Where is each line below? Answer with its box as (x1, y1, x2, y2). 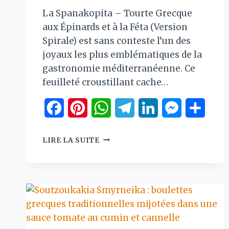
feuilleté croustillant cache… (42, 76, 168, 88)
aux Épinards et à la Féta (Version (42, 21, 188, 33)
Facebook (64, 102, 103, 113)
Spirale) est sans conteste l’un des (42, 35, 191, 47)
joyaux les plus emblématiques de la (42, 49, 202, 60)
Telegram (134, 102, 175, 113)
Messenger (181, 102, 227, 113)
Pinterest (87, 102, 125, 113)
